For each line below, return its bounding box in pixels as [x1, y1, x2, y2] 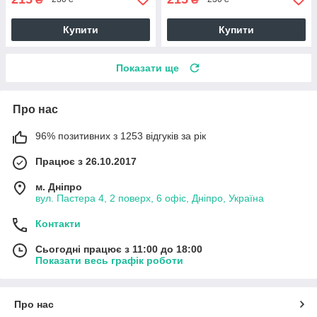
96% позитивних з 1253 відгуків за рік [35, 129, 206, 142]
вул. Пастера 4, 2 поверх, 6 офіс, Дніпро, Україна [35, 192, 264, 204]
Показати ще [116, 62, 179, 74]
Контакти [35, 217, 81, 229]
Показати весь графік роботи [35, 254, 183, 266]
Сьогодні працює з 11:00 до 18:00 [35, 243, 202, 255]
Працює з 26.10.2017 [35, 155, 137, 167]
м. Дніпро [35, 180, 82, 192]
